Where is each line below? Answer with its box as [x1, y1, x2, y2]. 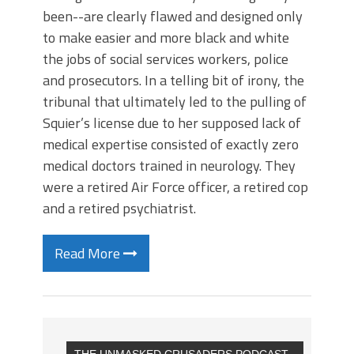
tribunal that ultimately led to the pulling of [43, 91, 307, 112]
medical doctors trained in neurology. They [43, 155, 296, 176]
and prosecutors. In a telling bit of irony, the [43, 70, 304, 91]
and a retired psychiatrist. [43, 198, 196, 219]
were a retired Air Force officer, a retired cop [43, 176, 308, 198]
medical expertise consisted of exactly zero [43, 134, 299, 155]
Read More [55, 243, 123, 264]
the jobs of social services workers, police [43, 48, 288, 70]
